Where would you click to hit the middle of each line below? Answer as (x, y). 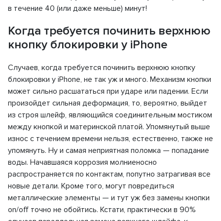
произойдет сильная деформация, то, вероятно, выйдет (108, 103)
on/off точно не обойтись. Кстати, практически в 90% (102, 210)
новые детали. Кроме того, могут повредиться (91, 186)
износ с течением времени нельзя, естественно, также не (110, 139)
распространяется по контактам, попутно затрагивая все (109, 174)
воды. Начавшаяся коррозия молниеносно (82, 163)
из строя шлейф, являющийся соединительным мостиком (110, 115)
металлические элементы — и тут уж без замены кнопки (109, 198)
